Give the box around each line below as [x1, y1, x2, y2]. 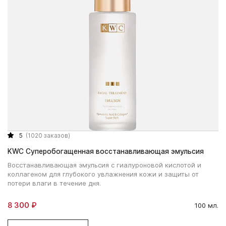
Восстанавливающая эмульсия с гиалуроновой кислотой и [8, 160, 201, 169]
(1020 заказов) [26, 131, 70, 139]
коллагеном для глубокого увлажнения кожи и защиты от [8, 169, 199, 178]
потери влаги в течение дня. [8, 179, 101, 187]
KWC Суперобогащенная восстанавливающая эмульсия [8, 147, 204, 155]
